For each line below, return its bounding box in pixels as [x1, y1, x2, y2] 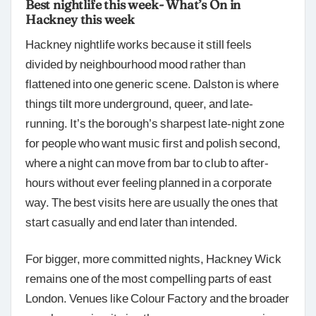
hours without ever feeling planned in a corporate [25, 174, 272, 190]
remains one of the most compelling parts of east [25, 270, 272, 286]
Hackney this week [25, 11, 135, 28]
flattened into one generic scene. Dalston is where [25, 75, 279, 92]
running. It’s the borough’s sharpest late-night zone [25, 115, 284, 131]
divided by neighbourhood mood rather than [25, 56, 245, 72]
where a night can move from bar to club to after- [25, 154, 269, 171]
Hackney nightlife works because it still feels [25, 36, 252, 52]
